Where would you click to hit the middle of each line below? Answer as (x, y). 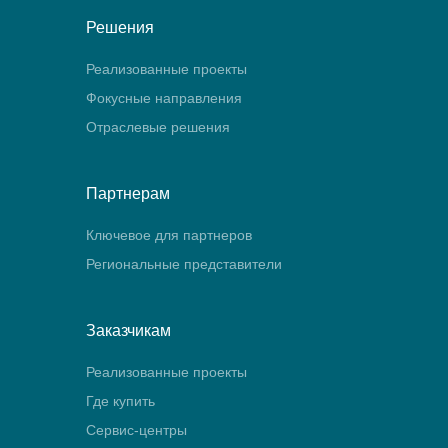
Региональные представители (184, 264)
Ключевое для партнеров (169, 235)
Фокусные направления (164, 98)
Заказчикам (128, 330)
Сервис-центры (136, 430)
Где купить (120, 401)
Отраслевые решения (158, 127)
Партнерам (128, 193)
